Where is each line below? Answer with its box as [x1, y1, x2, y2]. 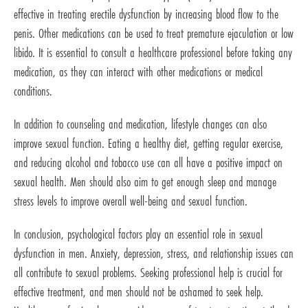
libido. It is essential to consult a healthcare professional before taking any [14, 43, 292, 62]
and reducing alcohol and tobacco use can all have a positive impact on [14, 153, 283, 172]
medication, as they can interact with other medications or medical [14, 63, 263, 81]
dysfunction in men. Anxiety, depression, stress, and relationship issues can [14, 244, 294, 263]
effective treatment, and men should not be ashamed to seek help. [14, 283, 263, 301]
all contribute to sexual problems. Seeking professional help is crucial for [14, 263, 283, 282]
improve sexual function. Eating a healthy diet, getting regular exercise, [14, 134, 283, 153]
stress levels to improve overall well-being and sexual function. [14, 192, 247, 210]
